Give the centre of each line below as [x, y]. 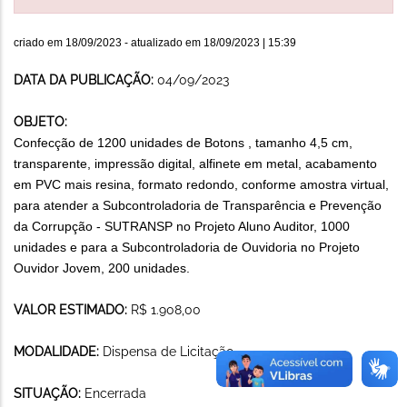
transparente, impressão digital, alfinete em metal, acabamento [195, 163]
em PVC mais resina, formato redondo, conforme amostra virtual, [201, 184]
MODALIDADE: [58, 351]
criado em [40, 42]
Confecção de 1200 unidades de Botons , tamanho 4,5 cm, [183, 142]
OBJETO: [40, 121]
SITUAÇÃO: [49, 393]
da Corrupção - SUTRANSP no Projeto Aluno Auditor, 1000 [182, 226]
